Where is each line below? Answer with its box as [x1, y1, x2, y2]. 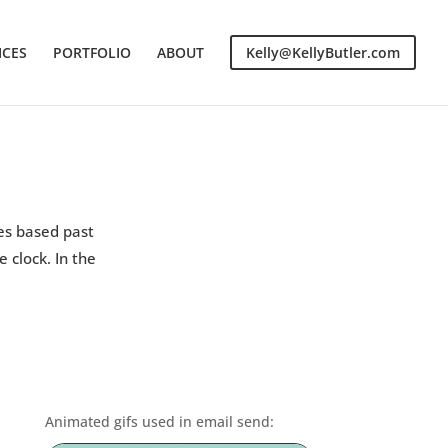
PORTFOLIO [53, 43, 131, 63]
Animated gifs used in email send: [44, 412, 274, 432]
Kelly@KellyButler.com [246, 43, 400, 63]
